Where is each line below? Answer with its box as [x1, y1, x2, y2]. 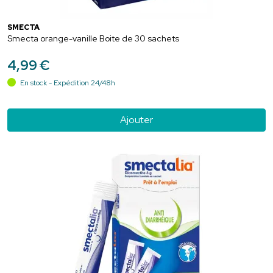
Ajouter [120, 113, 153, 126]
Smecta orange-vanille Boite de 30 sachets [7, 32, 179, 44]
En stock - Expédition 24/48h [18, 77, 115, 88]
